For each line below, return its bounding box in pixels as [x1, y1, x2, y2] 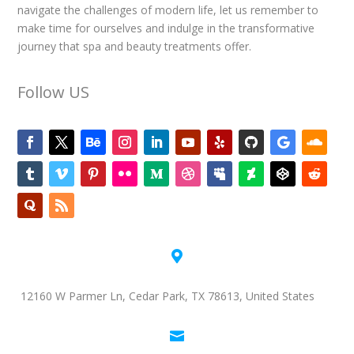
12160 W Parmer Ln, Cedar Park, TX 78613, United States [17, 288, 315, 303]
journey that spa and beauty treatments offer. [17, 38, 252, 54]
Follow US [17, 81, 90, 103]
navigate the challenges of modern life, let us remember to [17, 2, 319, 17]
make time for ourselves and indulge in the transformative [17, 20, 315, 36]
